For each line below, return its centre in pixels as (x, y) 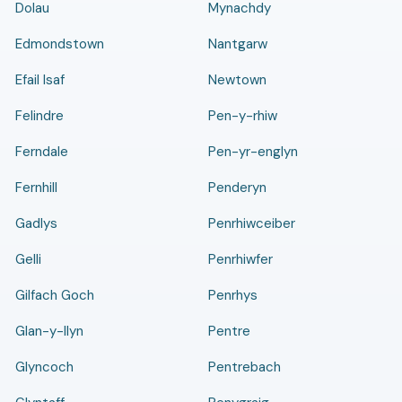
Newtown (237, 80)
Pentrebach (245, 367)
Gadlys (36, 223)
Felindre (39, 116)
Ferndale (41, 152)
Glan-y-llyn (49, 331)
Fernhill (36, 188)
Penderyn (237, 188)
